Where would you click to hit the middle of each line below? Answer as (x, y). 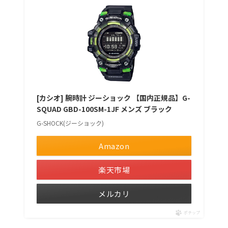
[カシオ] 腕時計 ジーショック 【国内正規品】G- (113, 98)
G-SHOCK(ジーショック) (70, 123)
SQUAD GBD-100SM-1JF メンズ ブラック (104, 109)
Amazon (114, 146)
